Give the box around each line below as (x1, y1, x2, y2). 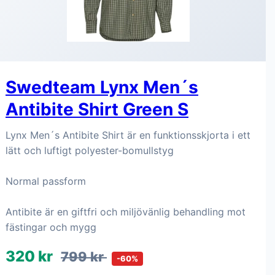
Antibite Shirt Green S (6, 99, 188, 120)
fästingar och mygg (6, 221, 96, 233)
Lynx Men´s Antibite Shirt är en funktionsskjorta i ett (6, 129, 250, 141)
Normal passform (6, 175, 86, 187)
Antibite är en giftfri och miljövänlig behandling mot (6, 206, 246, 218)
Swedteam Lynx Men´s (6, 77, 198, 98)
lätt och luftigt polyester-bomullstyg (6, 144, 174, 157)
